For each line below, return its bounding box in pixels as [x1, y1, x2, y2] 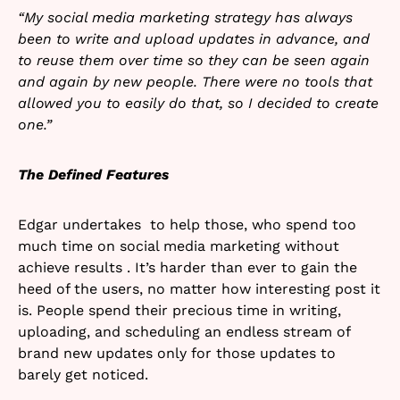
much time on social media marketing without [18, 237, 339, 255]
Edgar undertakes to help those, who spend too [18, 216, 356, 234]
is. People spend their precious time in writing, [18, 302, 341, 320]
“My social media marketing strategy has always [18, 9, 353, 27]
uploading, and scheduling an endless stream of [18, 323, 350, 341]
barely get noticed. [18, 366, 148, 384]
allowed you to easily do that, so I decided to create [18, 95, 379, 112]
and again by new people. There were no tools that [18, 73, 372, 91]
